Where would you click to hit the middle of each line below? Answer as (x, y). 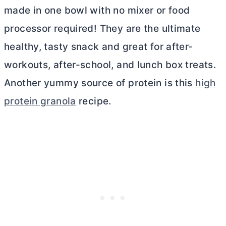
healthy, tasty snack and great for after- (99, 47)
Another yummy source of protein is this (100, 83)
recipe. (94, 101)
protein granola (40, 101)
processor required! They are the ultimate (102, 29)
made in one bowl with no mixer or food (97, 10)
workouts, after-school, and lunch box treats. (110, 65)
